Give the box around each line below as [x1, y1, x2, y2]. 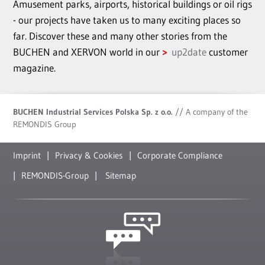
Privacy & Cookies [55, 149, 123, 161]
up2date [172, 45, 206, 58]
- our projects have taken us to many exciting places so [13, 13, 241, 26]
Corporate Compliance [137, 149, 222, 161]
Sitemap [103, 169, 136, 181]
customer [206, 45, 248, 58]
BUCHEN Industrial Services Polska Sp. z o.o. [13, 106, 173, 117]
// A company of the [173, 106, 248, 117]
